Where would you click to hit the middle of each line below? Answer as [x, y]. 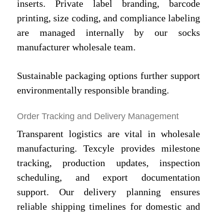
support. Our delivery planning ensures [108, 192]
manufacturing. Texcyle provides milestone [108, 148]
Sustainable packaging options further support [108, 75]
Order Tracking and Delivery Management [98, 116]
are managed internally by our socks [108, 32]
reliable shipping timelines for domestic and [108, 207]
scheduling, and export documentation [108, 178]
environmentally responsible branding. [93, 90]
